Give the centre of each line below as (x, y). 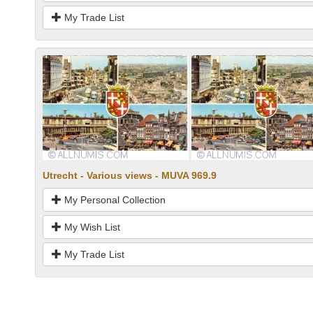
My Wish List (91, 227)
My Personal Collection (114, 199)
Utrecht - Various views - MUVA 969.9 (130, 175)
